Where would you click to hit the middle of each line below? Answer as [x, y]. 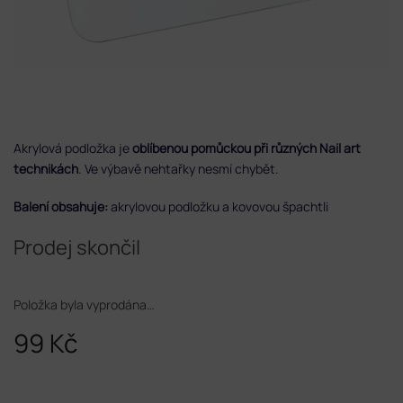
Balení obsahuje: [61, 206]
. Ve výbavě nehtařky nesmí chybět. [180, 168]
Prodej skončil [77, 247]
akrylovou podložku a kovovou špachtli [218, 206]
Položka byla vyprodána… [84, 304]
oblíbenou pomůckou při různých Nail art [246, 148]
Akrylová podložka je [73, 148]
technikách [46, 168]
